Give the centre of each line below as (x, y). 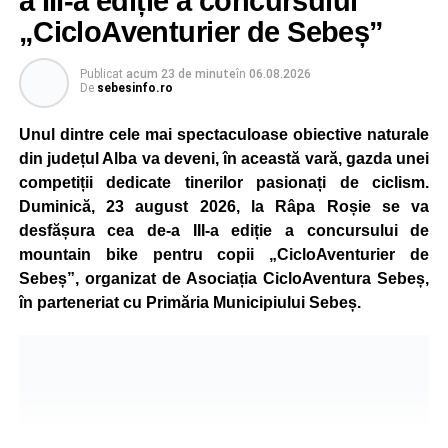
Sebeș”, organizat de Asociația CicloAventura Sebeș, (224, 278)
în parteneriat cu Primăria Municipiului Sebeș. (189, 302)
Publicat (101, 74)
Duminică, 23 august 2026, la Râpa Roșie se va (224, 206)
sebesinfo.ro (134, 88)
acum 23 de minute (180, 74)
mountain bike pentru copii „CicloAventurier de (224, 254)
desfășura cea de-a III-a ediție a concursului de (224, 230)
